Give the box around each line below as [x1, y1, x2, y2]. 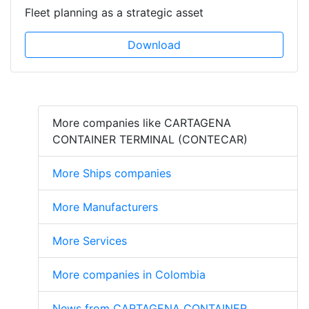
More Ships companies [52, 166, 171, 180]
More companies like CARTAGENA [52, 115, 231, 130]
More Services [52, 233, 127, 248]
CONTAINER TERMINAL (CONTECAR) [52, 132, 248, 146]
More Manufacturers [52, 199, 158, 214]
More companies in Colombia [52, 267, 206, 281]
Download [128, 37, 181, 52]
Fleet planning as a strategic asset [25, 5, 203, 19]
